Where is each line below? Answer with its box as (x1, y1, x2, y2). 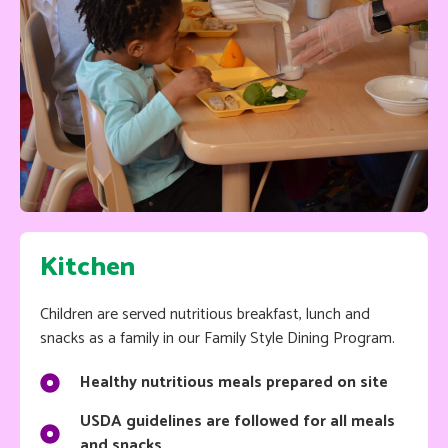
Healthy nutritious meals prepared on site (80, 368, 388, 396)
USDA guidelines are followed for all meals (80, 407, 395, 435)
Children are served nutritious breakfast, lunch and (40, 300, 370, 328)
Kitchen (40, 245, 135, 289)
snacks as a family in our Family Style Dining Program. (40, 324, 395, 352)
